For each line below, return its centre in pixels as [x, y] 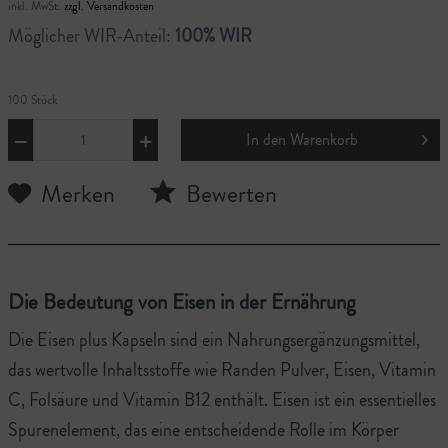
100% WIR [213, 35]
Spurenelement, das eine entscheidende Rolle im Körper [203, 429]
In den [266, 139]
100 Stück [32, 99]
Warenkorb [324, 139]
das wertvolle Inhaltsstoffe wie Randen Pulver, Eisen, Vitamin [222, 369]
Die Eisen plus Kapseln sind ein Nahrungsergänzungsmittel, [214, 339]
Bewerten [229, 193]
